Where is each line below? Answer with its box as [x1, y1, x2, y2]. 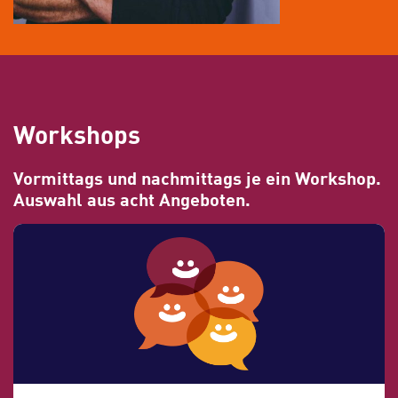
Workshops [13, 114, 140, 151]
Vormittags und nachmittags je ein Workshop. [13, 163, 381, 190]
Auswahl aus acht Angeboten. [13, 185, 251, 211]
